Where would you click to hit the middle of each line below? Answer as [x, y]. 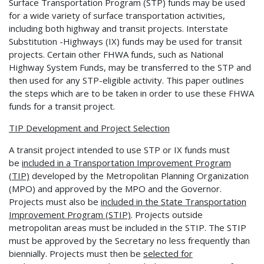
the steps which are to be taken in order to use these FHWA [131, 93]
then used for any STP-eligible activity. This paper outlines [126, 80]
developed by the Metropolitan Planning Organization [139, 175]
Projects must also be [55, 201]
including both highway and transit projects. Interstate [118, 28]
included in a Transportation [79, 162]
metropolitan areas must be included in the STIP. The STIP [128, 227]
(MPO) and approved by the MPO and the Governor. [115, 188]
